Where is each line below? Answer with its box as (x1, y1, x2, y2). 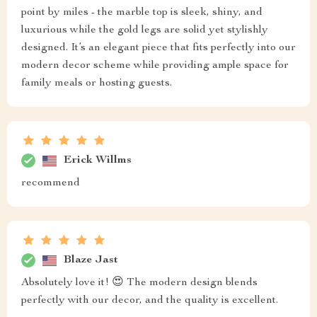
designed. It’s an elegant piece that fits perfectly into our (21, 42, 296, 54)
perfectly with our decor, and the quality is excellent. (21, 295, 278, 307)
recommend (21, 178, 80, 190)
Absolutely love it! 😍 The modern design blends (21, 277, 258, 289)
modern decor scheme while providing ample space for (21, 60, 289, 72)
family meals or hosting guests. (21, 78, 172, 90)
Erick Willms (64, 154, 132, 166)
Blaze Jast (64, 254, 118, 266)
